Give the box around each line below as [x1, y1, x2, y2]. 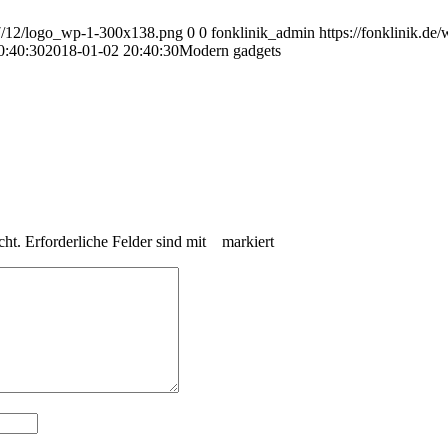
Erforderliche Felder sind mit [21, 233, 210, 251]
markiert [218, 233, 274, 251]
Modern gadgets [179, 42, 281, 60]
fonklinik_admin [211, 24, 315, 42]
